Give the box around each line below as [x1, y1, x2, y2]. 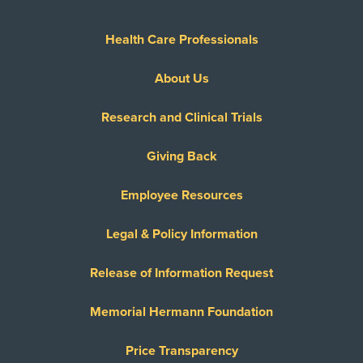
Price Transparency [125, 343, 238, 359]
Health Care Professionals [105, 32, 258, 48]
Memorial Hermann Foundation [90, 304, 273, 320]
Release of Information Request [90, 265, 273, 281]
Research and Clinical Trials [100, 109, 263, 126]
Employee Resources [120, 187, 243, 203]
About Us [154, 70, 209, 87]
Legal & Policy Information [105, 226, 258, 242]
